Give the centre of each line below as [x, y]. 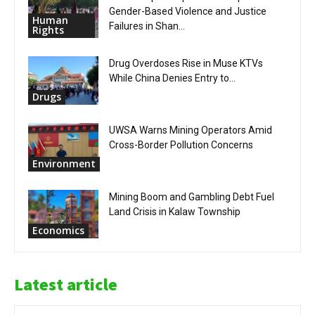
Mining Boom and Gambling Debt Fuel [192, 197]
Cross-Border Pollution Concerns [181, 145]
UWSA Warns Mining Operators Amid [191, 130]
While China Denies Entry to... [172, 78]
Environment [64, 163]
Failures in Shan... [147, 26]
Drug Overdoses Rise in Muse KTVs [186, 63]
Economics [58, 230]
